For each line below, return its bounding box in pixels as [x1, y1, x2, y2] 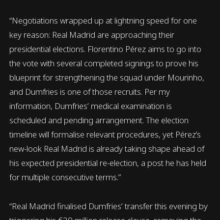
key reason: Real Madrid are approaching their [9, 28, 175, 40]
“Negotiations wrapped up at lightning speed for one [9, 14, 197, 26]
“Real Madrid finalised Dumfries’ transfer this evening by [9, 200, 208, 212]
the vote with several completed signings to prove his [9, 57, 199, 69]
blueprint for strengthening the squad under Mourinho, [9, 71, 205, 83]
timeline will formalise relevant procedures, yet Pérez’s [9, 128, 201, 140]
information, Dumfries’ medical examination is [9, 100, 172, 111]
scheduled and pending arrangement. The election [9, 114, 189, 126]
